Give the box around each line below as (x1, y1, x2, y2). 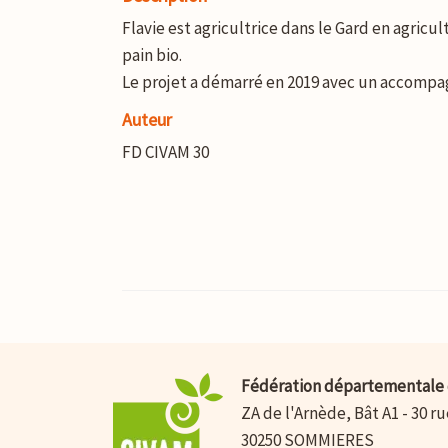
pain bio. (122, 44, 182, 66)
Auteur (122, 108, 172, 131)
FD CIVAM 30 (122, 141, 209, 163)
